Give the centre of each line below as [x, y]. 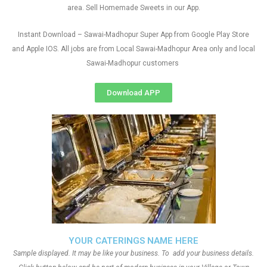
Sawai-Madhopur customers [133, 63]
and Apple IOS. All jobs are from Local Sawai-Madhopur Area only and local [133, 49]
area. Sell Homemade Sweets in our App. [133, 8]
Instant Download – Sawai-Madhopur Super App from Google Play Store [133, 35]
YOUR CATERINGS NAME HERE [133, 241]
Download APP [133, 93]
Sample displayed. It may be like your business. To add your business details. [133, 253]
